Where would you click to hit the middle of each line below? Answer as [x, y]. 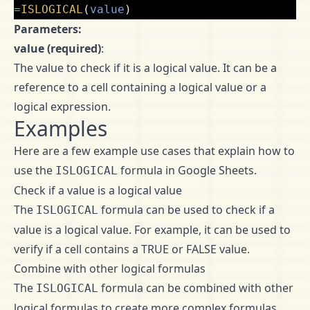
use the [35, 170]
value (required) [57, 48]
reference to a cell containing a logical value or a [140, 87]
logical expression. [62, 107]
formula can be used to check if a [186, 210]
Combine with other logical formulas [110, 268]
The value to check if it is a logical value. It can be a [145, 68]
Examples [61, 128]
